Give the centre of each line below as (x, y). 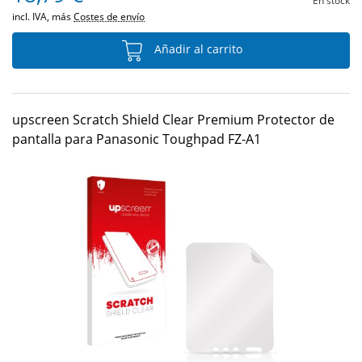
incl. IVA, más (43, 17)
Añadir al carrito (196, 49)
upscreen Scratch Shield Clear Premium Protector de (173, 120)
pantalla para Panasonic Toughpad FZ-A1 (137, 139)
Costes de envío (109, 17)
